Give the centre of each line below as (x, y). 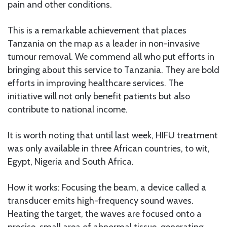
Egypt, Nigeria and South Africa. (71, 161)
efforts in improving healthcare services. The (96, 83)
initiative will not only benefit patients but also (99, 96)
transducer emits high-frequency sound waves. (101, 200)
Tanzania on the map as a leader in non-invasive (104, 43)
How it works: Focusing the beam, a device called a (107, 187)
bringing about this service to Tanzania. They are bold (113, 70)
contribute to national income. (68, 109)
